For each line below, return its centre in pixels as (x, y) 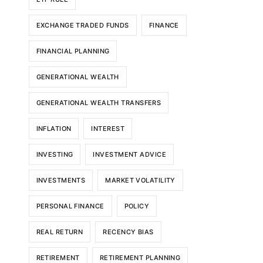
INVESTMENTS (61, 180)
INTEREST (108, 128)
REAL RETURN (60, 232)
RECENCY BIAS (128, 232)
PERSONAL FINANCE (70, 206)
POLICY (137, 206)
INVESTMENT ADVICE (129, 154)
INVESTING (55, 154)
